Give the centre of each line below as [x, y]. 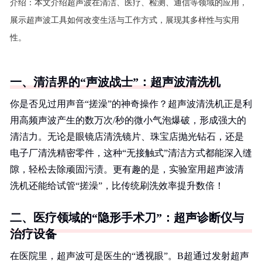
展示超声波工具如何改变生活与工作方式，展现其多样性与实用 [125, 20]
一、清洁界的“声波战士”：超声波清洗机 [115, 82]
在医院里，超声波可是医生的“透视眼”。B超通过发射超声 [130, 256]
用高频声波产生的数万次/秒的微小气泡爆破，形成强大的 [128, 120]
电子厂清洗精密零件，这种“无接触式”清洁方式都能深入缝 [131, 153]
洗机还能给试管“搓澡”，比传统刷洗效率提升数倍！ [117, 186]
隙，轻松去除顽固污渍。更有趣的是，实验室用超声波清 [127, 169]
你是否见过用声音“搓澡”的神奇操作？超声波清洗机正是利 [131, 104]
